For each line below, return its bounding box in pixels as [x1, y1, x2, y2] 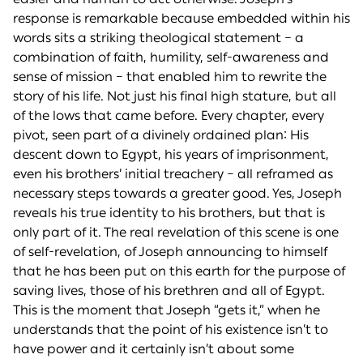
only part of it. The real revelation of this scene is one [13, 224, 339, 241]
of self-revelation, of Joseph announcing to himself [13, 244, 327, 260]
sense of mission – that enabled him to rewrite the [13, 69, 327, 85]
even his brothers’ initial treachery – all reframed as [13, 166, 333, 182]
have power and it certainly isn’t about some [13, 341, 294, 357]
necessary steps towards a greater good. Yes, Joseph [13, 186, 342, 202]
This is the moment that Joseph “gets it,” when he [13, 302, 320, 318]
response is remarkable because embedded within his [13, 11, 350, 27]
